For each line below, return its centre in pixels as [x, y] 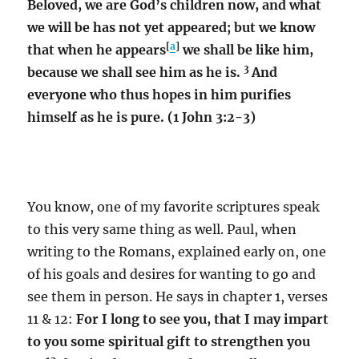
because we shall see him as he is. [136, 72]
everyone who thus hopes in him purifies [159, 94]
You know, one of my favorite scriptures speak [174, 206]
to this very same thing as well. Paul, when [162, 229]
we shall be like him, [247, 49]
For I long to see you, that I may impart [203, 319]
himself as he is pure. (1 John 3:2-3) [142, 117]
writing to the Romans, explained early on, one [177, 251]
